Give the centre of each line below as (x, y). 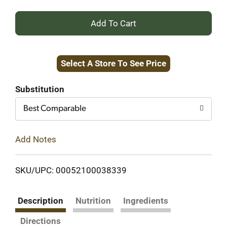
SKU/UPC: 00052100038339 (71, 170)
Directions (41, 221)
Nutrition (93, 200)
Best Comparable (55, 109)
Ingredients (146, 200)
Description (41, 200)
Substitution (40, 89)
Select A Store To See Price (113, 63)
